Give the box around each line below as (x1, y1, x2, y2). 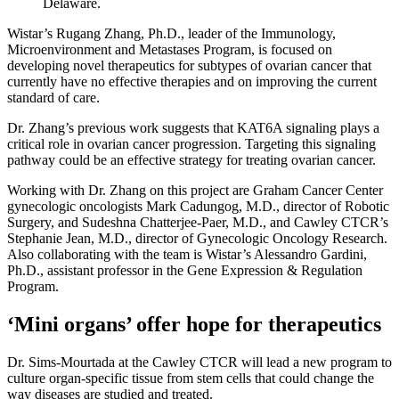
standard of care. (7, 90, 100, 106)
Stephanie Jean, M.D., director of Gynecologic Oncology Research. (7, 231, 387, 247)
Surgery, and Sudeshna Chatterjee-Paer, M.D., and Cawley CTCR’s (7, 215, 388, 231)
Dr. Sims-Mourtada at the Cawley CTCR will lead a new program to (7, 354, 392, 370)
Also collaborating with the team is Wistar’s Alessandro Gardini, (7, 247, 367, 263)
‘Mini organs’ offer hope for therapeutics (7, 313, 381, 337)
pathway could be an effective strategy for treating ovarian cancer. (7, 152, 376, 168)
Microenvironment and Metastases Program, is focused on (7, 42, 332, 58)
